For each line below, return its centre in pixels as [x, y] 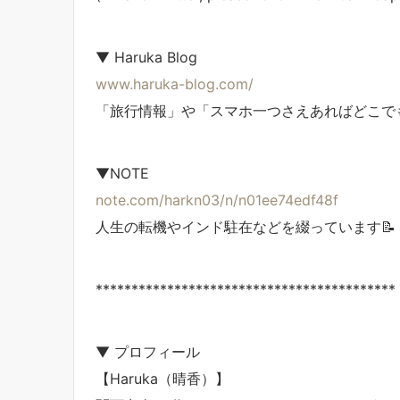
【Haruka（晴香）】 [162, 379]
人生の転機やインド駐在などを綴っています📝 [246, 227]
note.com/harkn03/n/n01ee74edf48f [217, 200]
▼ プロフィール [148, 352]
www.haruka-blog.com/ [175, 84]
